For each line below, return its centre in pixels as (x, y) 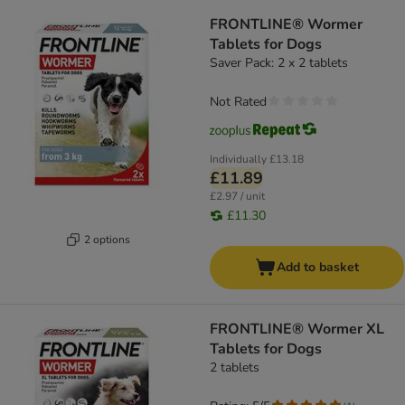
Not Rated (238, 102)
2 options (107, 239)
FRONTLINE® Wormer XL (297, 330)
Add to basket (318, 268)
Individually (238, 160)
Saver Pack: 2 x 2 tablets (279, 63)
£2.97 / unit (237, 197)
